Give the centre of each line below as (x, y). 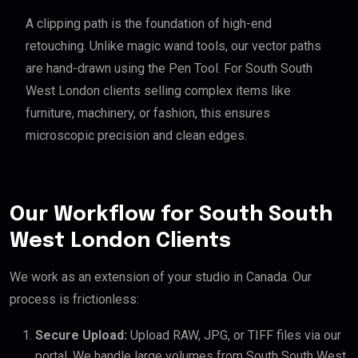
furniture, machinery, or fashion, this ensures (148, 113)
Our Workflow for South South (171, 214)
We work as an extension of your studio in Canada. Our (161, 276)
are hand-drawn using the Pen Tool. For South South (169, 68)
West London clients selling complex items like (158, 90)
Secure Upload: (81, 335)
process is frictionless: (74, 299)
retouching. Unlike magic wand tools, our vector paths (173, 46)
